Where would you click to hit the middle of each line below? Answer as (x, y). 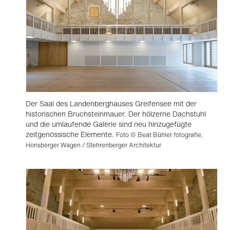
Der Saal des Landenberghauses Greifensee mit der (111, 103)
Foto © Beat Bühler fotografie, (159, 135)
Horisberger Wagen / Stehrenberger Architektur (93, 145)
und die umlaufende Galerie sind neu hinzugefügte (109, 124)
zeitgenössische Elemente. (71, 134)
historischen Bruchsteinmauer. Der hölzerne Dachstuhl (116, 114)
